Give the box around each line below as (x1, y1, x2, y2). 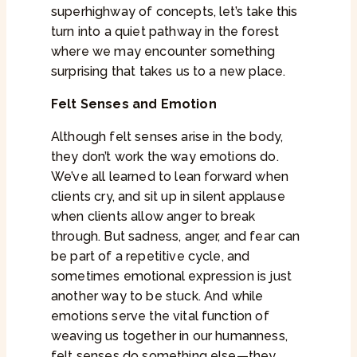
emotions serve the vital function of (51, 308, 269, 324)
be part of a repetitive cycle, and (51, 249, 250, 265)
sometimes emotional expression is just (51, 269, 292, 284)
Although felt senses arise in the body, (51, 129, 284, 145)
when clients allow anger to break (51, 209, 256, 225)
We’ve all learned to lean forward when (51, 169, 289, 185)
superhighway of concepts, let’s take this (51, 4, 298, 20)
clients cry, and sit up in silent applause (51, 189, 285, 205)
